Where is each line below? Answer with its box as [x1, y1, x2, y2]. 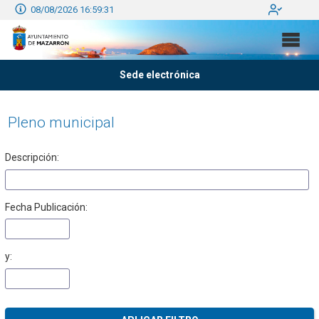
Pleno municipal [7, 114, 115, 132]
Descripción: [5, 152, 59, 164]
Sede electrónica [119, 68, 200, 80]
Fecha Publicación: [5, 201, 88, 213]
